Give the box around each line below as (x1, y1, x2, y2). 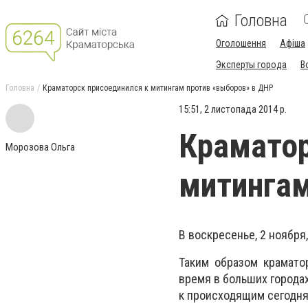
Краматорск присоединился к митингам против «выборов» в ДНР (43, 83, 273, 93)
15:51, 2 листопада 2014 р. (179, 103, 287, 115)
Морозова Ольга (5, 141, 75, 153)
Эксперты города (216, 59, 287, 70)
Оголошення (216, 38, 266, 49)
